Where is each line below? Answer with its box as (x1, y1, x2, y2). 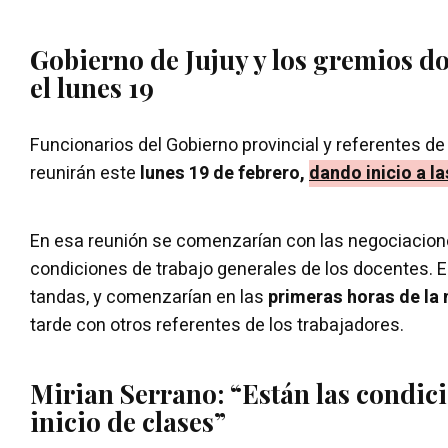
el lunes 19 (30, 69, 154, 105)
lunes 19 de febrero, (140, 159, 305, 187)
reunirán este (30, 159, 140, 187)
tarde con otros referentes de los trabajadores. (30, 311, 404, 339)
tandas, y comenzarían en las (30, 283, 268, 311)
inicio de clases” (30, 403, 226, 439)
